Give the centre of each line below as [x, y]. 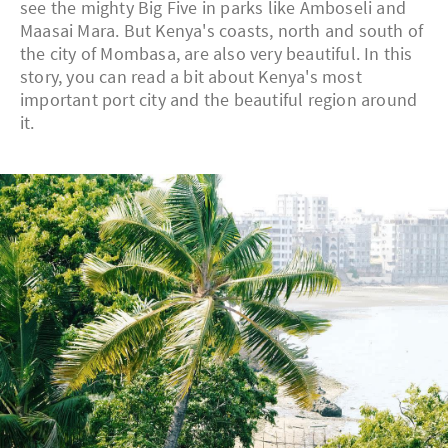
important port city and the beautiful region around [219, 100]
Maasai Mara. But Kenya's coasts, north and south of [222, 31]
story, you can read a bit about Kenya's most [191, 77]
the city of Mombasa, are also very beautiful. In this [216, 54]
